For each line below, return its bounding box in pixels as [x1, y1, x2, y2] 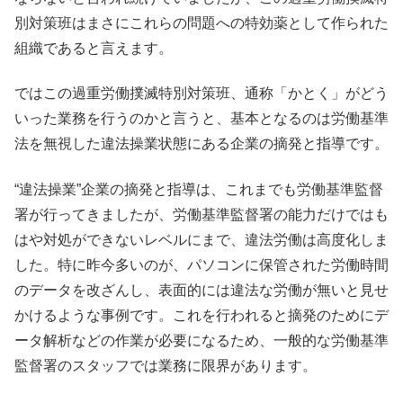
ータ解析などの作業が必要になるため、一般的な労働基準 [14, 332, 389, 348]
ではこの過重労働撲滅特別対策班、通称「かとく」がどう [14, 85, 389, 102]
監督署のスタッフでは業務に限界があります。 [14, 357, 317, 373]
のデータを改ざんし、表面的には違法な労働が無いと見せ [14, 282, 389, 298]
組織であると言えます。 [14, 40, 173, 57]
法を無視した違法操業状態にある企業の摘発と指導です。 [14, 136, 389, 152]
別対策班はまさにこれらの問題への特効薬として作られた [14, 15, 389, 31]
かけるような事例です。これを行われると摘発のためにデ [14, 307, 389, 323]
